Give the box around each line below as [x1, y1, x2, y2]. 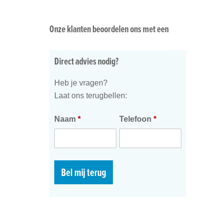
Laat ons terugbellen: [54, 91, 127, 100]
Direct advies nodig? [54, 54, 119, 68]
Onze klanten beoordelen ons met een [49, 22, 169, 36]
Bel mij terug [61, 165, 106, 180]
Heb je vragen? [54, 79, 108, 88]
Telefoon [119, 115, 153, 124]
